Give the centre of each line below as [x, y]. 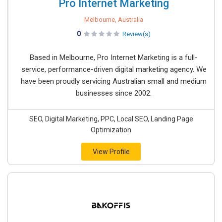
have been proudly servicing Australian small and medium [114, 82]
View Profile [111, 152]
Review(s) [137, 34]
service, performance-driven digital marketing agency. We [114, 70]
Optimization [111, 130]
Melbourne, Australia [114, 20]
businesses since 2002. [114, 93]
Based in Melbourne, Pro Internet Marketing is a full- [114, 58]
